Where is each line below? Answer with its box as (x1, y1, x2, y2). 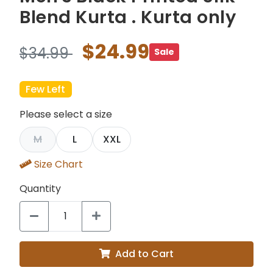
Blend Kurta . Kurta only (19, 5, 236, 29)
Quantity (19, 182, 61, 196)
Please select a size (19, 107, 112, 122)
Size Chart (34, 157, 83, 172)
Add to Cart (115, 247, 174, 261)
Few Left (26, 82, 66, 96)
